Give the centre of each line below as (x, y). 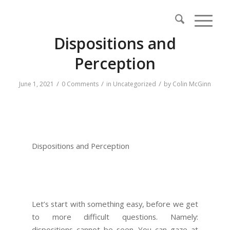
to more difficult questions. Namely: (115, 217)
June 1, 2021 (36, 84)
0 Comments (80, 84)
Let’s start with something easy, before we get (115, 204)
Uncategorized (134, 84)
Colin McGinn (191, 84)
